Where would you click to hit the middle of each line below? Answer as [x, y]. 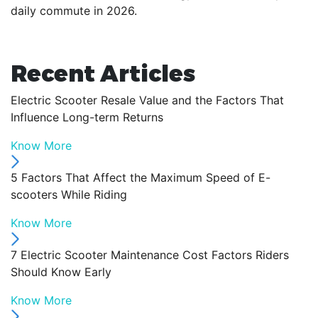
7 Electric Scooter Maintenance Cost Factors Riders [150, 254]
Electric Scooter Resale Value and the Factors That [147, 100]
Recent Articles [103, 72]
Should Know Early [61, 272]
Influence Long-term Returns [87, 117]
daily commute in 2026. [74, 10]
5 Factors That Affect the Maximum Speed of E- [141, 177]
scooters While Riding [69, 194]
